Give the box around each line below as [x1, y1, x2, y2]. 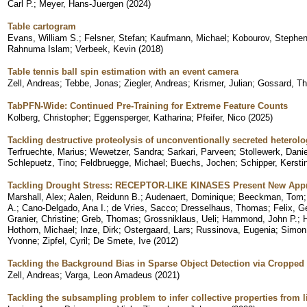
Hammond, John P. [222, 213, 297, 224]
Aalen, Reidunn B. [69, 191, 140, 202]
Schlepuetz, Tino [8, 157, 75, 168]
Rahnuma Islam [8, 43, 70, 54]
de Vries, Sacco [112, 202, 175, 213]
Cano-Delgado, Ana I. [22, 202, 106, 213]
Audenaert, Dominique [145, 191, 233, 202]
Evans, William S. [8, 32, 79, 43]
